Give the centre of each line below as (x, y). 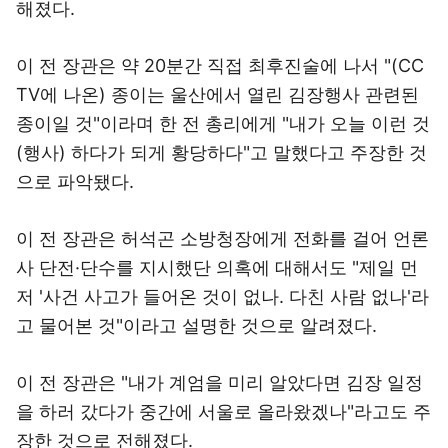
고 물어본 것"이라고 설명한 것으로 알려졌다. (196, 325)
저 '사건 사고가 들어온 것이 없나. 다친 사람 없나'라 (222, 296)
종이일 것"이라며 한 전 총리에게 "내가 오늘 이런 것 (223, 123)
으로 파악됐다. (75, 181)
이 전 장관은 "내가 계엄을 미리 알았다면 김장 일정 (219, 382)
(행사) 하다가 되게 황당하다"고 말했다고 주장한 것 (221, 152)
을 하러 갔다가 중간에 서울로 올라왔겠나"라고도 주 (223, 411)
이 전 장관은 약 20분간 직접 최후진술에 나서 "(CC (220, 65)
